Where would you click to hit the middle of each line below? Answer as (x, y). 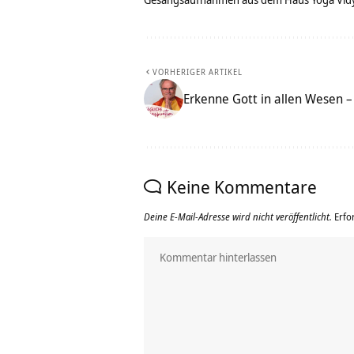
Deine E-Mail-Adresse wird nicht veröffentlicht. (238, 217)
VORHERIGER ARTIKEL (198, 72)
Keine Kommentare (242, 187)
